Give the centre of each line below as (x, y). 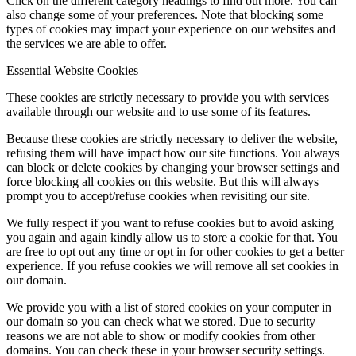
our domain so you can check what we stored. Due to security (161, 321)
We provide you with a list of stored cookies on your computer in (169, 307)
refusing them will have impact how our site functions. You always (173, 153)
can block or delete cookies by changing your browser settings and (173, 167)
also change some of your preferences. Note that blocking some (165, 14)
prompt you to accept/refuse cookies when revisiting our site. (158, 195)
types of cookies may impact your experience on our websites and (171, 29)
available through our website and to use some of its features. (159, 111)
